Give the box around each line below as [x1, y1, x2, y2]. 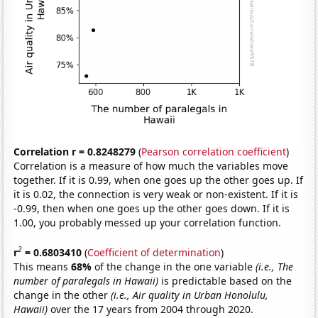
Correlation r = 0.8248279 [13, 145, 136, 159]
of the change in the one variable [94, 259, 256, 273]
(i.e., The [256, 259, 294, 273]
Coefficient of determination [87, 245, 221, 259]
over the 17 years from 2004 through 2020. [48, 302, 254, 316]
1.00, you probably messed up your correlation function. [13, 216, 282, 230]
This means [13, 259, 72, 273]
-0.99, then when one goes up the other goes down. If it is [13, 202, 290, 216]
